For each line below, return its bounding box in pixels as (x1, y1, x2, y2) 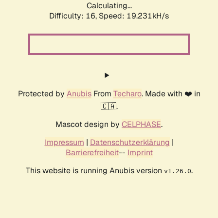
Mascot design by (55, 119, 122, 130)
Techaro (113, 89, 142, 99)
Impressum (44, 137, 84, 148)
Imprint (127, 147, 153, 158)
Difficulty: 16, (49, 11, 99, 21)
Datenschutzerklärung (90, 137, 170, 148)
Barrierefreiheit (65, 147, 119, 158)
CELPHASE (122, 119, 161, 130)
